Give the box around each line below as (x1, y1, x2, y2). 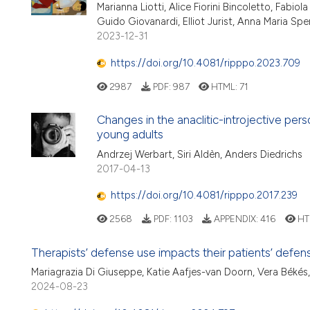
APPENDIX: (212, 213, 260, 225)
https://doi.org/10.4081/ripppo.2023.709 (111, 56, 300, 69)
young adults (97, 127, 163, 142)
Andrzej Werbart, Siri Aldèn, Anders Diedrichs (97, 147, 302, 161)
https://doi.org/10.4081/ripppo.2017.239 (111, 189, 298, 202)
